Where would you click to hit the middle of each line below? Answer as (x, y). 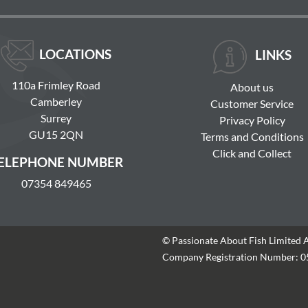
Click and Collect (252, 153)
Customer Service (252, 104)
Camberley (56, 102)
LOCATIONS (75, 54)
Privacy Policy (252, 120)
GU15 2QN (56, 135)
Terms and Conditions (252, 137)
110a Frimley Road (56, 85)
